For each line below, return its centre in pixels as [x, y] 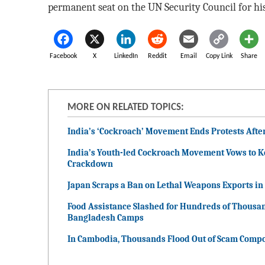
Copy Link [219, 56]
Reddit [158, 56]
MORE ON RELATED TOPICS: [125, 107]
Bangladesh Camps [105, 218]
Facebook [64, 56]
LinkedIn [126, 56]
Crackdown [90, 164]
